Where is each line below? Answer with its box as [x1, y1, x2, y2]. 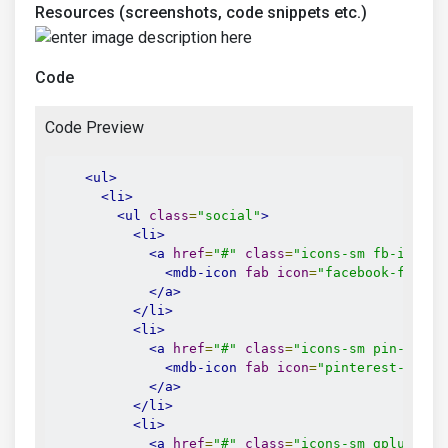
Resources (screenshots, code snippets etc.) [35, 3, 367, 22]
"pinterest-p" [317, 359, 421, 375]
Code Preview [45, 117, 144, 137]
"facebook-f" [317, 264, 413, 280]
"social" [197, 207, 261, 223]
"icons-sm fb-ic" [293, 245, 421, 261]
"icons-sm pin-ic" [293, 340, 429, 356]
